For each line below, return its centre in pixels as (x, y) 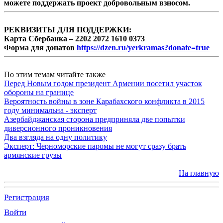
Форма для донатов (40, 47)
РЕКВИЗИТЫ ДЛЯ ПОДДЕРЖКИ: (68, 29)
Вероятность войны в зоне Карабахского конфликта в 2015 (104, 101)
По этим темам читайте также (55, 74)
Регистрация (27, 197)
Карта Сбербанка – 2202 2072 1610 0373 (74, 38)
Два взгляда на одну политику (56, 137)
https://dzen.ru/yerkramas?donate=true (143, 47)
